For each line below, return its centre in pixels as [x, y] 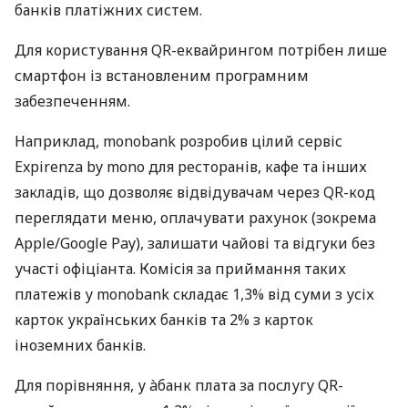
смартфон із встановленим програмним [162, 76]
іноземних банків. [80, 346]
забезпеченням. [72, 102]
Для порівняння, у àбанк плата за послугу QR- [179, 386]
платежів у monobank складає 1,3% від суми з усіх [194, 295]
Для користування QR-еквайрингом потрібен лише [201, 51]
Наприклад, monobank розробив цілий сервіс [178, 142]
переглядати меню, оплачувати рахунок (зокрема [195, 218]
